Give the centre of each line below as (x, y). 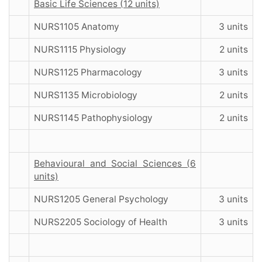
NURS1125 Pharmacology (88, 73)
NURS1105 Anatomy (77, 27)
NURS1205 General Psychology (101, 199)
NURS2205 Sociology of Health (101, 222)
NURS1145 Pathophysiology (93, 118)
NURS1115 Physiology (80, 50)
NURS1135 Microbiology (86, 95)
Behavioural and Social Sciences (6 (115, 164)
